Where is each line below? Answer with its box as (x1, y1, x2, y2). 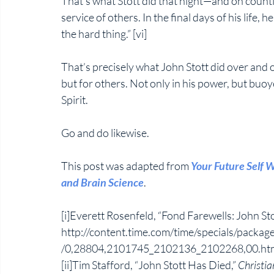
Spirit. (61, 92, 90, 106)
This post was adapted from (61, 158, 191, 172)
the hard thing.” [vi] (61, 26, 147, 40)
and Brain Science (61, 175, 144, 189)
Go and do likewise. (61, 125, 151, 139)
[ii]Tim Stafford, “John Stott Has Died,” (61, 257, 238, 272)
